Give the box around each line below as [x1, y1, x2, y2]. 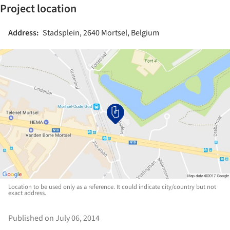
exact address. [8, 188, 46, 198]
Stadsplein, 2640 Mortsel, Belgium [43, 27, 159, 39]
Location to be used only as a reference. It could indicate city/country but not [8, 182, 216, 191]
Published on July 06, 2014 [8, 213, 100, 224]
